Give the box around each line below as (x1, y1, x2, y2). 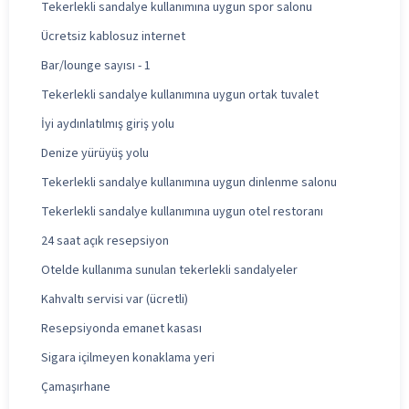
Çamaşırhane (41, 377, 110, 396)
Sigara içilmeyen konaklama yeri (41, 348, 215, 367)
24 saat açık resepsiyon (41, 231, 169, 250)
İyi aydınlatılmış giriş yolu (41, 114, 174, 133)
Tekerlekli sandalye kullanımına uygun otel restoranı (41, 202, 323, 221)
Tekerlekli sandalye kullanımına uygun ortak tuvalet (41, 85, 319, 104)
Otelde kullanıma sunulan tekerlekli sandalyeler (41, 260, 298, 279)
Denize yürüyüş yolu (41, 143, 149, 163)
